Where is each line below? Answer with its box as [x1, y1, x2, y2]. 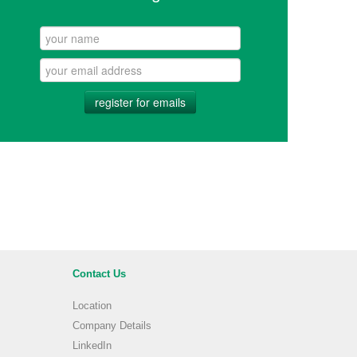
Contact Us [73, 269, 126, 280]
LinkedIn [73, 340, 112, 351]
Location [73, 300, 112, 312]
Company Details [73, 320, 151, 331]
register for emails [95, 93, 186, 110]
